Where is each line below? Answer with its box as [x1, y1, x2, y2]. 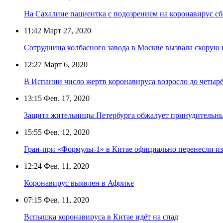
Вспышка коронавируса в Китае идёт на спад [24, 212, 178, 221]
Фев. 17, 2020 [42, 94, 90, 103]
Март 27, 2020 [41, 26, 91, 35]
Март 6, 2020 [42, 60, 88, 69]
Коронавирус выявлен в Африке [24, 178, 134, 187]
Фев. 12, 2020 [42, 127, 90, 136]
